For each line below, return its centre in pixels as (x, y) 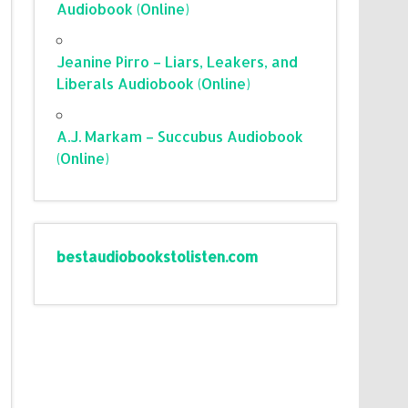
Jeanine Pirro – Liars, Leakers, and (178, 61)
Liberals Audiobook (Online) (154, 83)
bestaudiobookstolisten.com (158, 256)
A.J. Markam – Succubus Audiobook (180, 136)
